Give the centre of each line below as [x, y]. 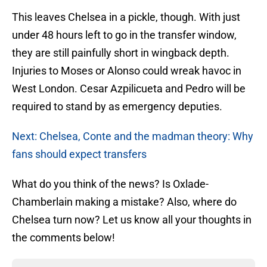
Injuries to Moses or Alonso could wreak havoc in [127, 71]
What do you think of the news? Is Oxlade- [110, 184]
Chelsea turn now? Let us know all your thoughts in [132, 220]
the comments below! [63, 238]
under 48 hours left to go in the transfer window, [124, 35]
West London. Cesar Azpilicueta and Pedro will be [129, 89]
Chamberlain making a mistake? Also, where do [124, 202]
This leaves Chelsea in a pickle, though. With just [126, 17]
